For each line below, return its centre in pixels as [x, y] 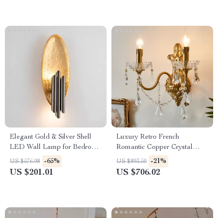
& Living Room [32, 158]
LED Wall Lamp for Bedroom [55, 147]
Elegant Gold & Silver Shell [51, 137]
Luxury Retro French [148, 137]
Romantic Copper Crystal [154, 147]
